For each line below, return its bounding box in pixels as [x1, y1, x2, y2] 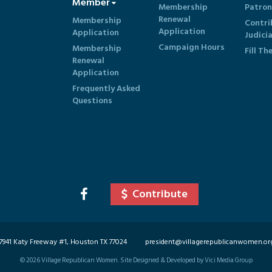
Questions [72, 93, 112, 107]
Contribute [132, 185, 188, 203]
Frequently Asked [72, 81, 140, 95]
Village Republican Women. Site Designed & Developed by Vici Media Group [39, 255, 253, 266]
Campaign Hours [158, 40, 225, 54]
